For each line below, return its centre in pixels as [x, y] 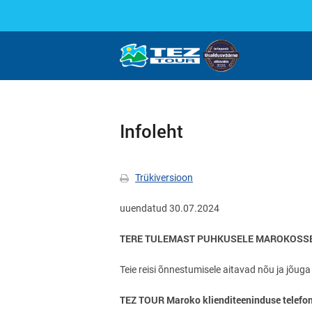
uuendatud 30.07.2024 [170, 208]
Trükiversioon [164, 178]
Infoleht [151, 131]
